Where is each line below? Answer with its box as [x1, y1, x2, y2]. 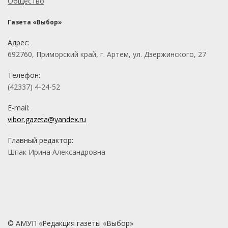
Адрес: [8, 38, 30, 48]
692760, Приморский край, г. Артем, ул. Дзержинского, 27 [8, 49, 206, 60]
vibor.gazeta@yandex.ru [8, 115, 86, 125]
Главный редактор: [8, 135, 73, 146]
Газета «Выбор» [8, 18, 62, 27]
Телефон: [8, 70, 40, 80]
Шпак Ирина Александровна [8, 147, 105, 157]
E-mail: [8, 103, 30, 113]
